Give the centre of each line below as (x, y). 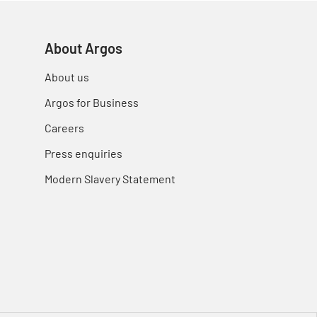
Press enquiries (83, 153)
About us (67, 77)
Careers (64, 128)
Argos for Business (92, 102)
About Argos (83, 48)
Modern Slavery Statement (110, 179)
